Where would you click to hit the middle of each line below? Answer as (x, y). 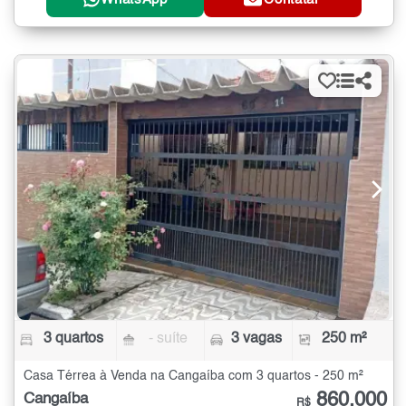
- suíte (169, 339)
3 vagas (256, 339)
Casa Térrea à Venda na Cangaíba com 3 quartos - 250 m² (193, 377)
